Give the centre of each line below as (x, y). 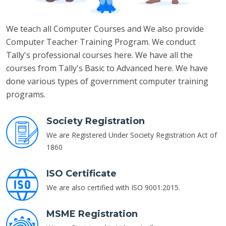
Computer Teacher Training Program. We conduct (101, 42)
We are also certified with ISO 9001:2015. (113, 188)
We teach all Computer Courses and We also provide (105, 29)
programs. (26, 95)
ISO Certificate (81, 174)
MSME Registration (92, 214)
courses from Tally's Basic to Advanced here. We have (107, 68)
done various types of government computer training (107, 81)
